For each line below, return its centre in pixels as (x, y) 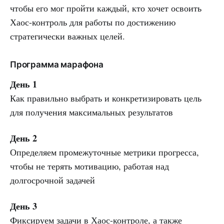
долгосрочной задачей (52, 180)
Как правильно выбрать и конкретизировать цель (106, 98)
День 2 (23, 138)
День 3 (23, 206)
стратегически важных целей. (67, 36)
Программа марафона (57, 64)
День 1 (23, 84)
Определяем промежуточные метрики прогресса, (104, 152)
